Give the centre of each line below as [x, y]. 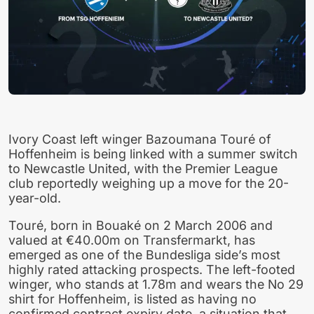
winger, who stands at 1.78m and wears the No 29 [156, 285]
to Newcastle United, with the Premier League [143, 169]
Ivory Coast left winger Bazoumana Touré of [140, 139]
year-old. [35, 198]
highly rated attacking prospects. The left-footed [152, 270]
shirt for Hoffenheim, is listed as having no [132, 299]
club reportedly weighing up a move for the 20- [149, 184]
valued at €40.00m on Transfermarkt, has [132, 240]
